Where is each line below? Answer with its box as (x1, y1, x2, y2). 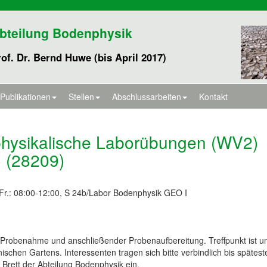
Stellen (69, 91, 94, 103)
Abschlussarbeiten (112, 91, 181, 103)
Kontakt (199, 91, 228, 103)
